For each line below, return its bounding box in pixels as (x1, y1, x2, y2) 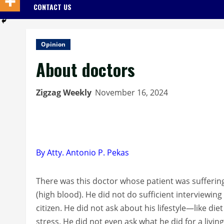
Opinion (41, 39, 65, 48)
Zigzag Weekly (36, 86, 91, 98)
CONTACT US (33, 1, 71, 12)
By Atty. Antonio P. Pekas (36, 146, 129, 158)
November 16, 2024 (95, 86, 170, 98)
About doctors (36, 56, 135, 82)
